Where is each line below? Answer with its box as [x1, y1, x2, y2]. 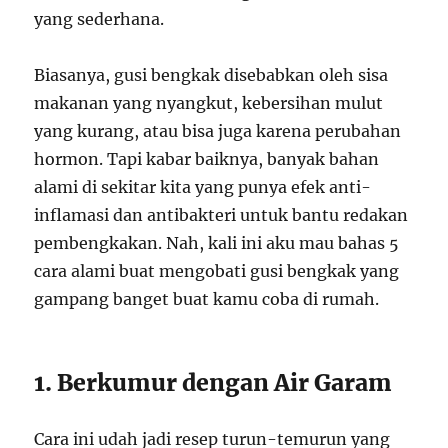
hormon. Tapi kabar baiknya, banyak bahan [34, 148, 380, 169]
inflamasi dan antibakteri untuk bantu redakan [34, 204, 409, 225]
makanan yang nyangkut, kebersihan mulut [34, 92, 384, 113]
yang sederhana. [34, 8, 165, 29]
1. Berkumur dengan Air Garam [34, 367, 393, 397]
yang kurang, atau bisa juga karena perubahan [34, 120, 402, 141]
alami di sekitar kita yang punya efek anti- [34, 176, 372, 197]
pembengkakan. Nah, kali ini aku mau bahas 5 [34, 232, 400, 253]
